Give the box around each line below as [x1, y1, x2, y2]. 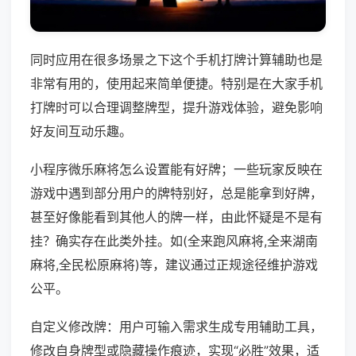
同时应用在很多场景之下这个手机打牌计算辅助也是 [30, 52, 323, 68]
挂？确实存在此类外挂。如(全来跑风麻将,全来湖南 [30, 233, 318, 250]
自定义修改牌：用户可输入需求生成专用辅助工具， [30, 319, 323, 335]
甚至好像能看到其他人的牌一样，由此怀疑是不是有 [30, 209, 323, 226]
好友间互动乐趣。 [30, 123, 132, 140]
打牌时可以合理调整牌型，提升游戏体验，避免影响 [30, 99, 323, 116]
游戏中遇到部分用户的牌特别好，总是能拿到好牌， [30, 185, 323, 202]
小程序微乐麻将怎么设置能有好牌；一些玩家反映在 [30, 161, 323, 178]
